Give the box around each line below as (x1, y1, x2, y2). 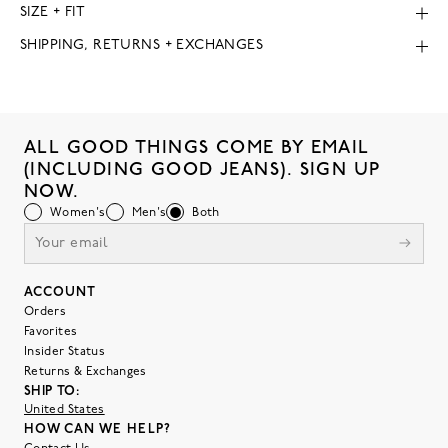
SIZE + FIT (20, 5, 86, 21)
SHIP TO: (24, 384, 80, 398)
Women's (50, 206, 106, 219)
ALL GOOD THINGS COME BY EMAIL (24, 136, 370, 158)
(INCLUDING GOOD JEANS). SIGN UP (24, 158, 381, 180)
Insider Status (24, 345, 106, 358)
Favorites (24, 325, 78, 338)
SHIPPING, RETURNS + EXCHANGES (20, 38, 264, 54)
